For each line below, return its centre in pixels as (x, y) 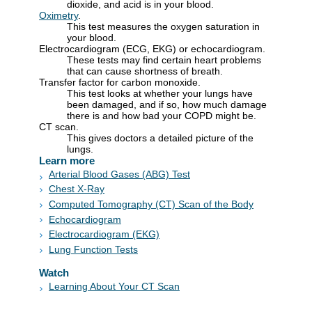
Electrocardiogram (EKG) (104, 234)
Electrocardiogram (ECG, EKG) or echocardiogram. (152, 48)
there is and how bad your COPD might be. (162, 115)
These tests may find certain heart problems (164, 60)
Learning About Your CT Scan (114, 286)
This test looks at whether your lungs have (160, 93)
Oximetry (58, 15)
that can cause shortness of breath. (145, 71)
